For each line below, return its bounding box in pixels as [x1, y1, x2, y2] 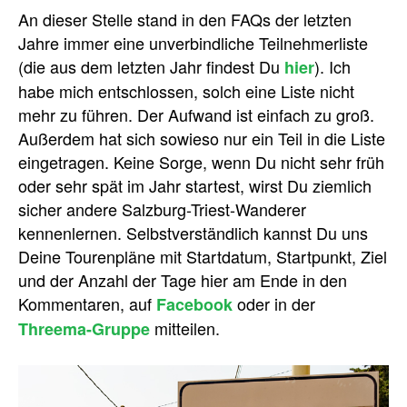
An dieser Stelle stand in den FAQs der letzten [18, 7, 352, 31]
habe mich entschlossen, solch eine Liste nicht [18, 79, 354, 103]
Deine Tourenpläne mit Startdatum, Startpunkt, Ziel [18, 244, 387, 268]
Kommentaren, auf [18, 292, 156, 315]
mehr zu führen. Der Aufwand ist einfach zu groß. [18, 103, 374, 126]
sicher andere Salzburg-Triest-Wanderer [18, 197, 306, 221]
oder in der [233, 292, 315, 315]
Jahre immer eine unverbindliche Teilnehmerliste [18, 31, 368, 55]
